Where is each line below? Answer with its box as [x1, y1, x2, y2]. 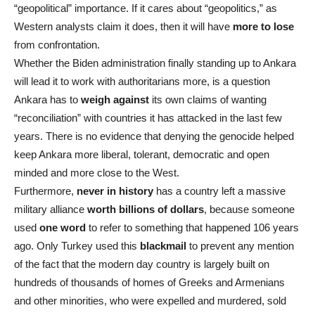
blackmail [140, 239, 189, 252]
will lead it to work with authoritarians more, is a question [14, 75, 270, 87]
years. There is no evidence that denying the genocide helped [14, 129, 294, 142]
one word [39, 221, 86, 233]
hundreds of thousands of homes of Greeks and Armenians [14, 276, 285, 288]
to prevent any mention [189, 239, 294, 252]
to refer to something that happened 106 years [86, 221, 299, 233]
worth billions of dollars [87, 202, 204, 215]
